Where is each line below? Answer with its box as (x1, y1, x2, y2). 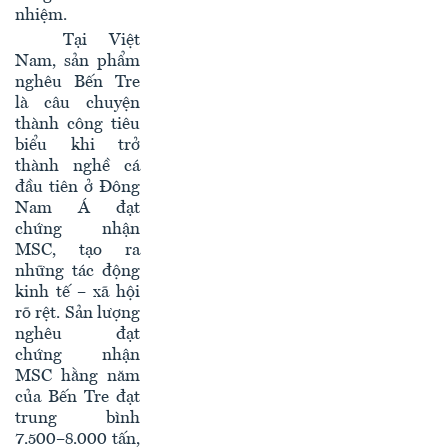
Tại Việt (63, 32, 140, 50)
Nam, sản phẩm (15, 53, 140, 71)
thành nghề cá (15, 158, 140, 176)
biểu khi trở (15, 137, 140, 155)
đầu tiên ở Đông (15, 179, 140, 197)
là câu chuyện (15, 95, 140, 113)
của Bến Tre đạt (15, 389, 140, 407)
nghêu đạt (15, 326, 140, 344)
